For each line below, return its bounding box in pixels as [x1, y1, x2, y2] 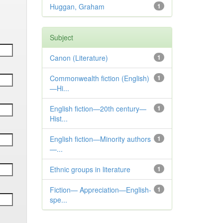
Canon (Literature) [49, 53, 108, 63]
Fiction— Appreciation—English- [49, 185, 151, 195]
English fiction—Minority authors [49, 134, 151, 144]
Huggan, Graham [49, 1, 105, 11]
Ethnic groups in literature [49, 164, 130, 174]
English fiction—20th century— [49, 104, 146, 113]
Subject [49, 32, 73, 42]
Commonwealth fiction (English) [49, 73, 149, 83]
